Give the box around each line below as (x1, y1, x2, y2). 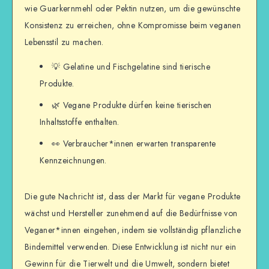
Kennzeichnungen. (40, 154, 107, 166)
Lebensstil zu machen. (25, 35, 104, 48)
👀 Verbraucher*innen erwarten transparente (52, 137, 216, 150)
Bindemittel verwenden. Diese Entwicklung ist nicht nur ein (25, 240, 237, 253)
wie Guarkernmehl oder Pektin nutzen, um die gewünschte (25, 2, 240, 14)
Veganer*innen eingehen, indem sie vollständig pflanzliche (25, 223, 241, 236)
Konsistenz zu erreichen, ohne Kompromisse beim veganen (25, 19, 241, 31)
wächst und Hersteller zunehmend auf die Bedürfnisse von (25, 207, 238, 219)
